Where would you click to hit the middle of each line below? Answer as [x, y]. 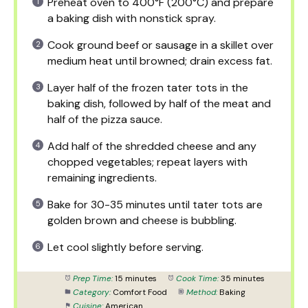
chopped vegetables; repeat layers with [147, 162]
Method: [201, 292]
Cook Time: [197, 278]
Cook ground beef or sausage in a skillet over [161, 45]
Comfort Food [140, 292]
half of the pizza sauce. [105, 119]
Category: [91, 292]
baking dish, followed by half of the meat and [159, 103]
